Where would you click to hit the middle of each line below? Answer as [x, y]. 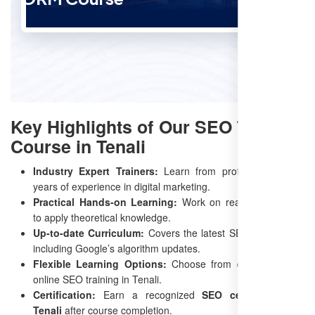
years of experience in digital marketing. [122, 186]
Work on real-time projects [241, 201]
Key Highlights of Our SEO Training [157, 126]
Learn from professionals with [231, 171]
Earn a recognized [149, 294]
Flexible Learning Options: [100, 263]
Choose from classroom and [236, 263]
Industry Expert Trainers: [96, 171]
